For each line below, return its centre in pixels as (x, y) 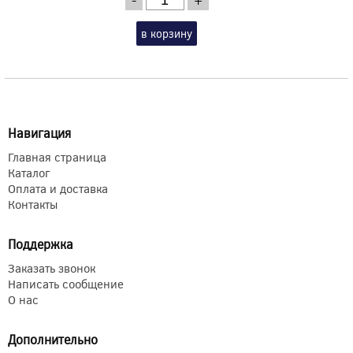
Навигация (39, 132)
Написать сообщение (66, 283)
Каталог (29, 172)
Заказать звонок (52, 268)
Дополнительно (53, 339)
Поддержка (41, 243)
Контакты (33, 204)
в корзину (167, 33)
